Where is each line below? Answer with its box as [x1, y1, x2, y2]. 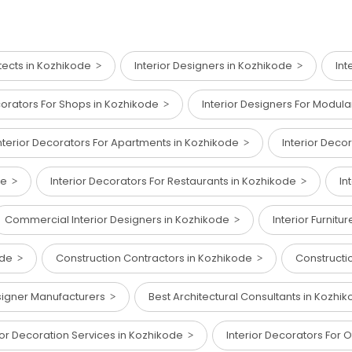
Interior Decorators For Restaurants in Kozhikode [50, 174, 301, 189]
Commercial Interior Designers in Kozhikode [5, 212, 234, 228]
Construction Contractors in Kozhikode [56, 251, 257, 266]
